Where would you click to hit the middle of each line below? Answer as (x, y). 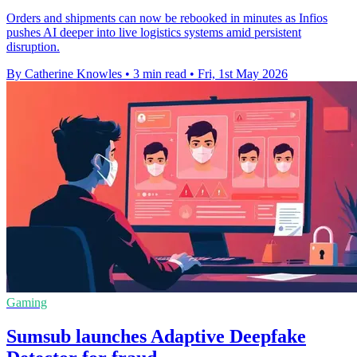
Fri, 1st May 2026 (243, 74)
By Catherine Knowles (64, 74)
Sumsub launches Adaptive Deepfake (156, 336)
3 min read (160, 74)
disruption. (33, 47)
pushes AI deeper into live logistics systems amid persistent (154, 32)
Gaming (27, 302)
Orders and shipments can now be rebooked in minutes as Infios (167, 18)
